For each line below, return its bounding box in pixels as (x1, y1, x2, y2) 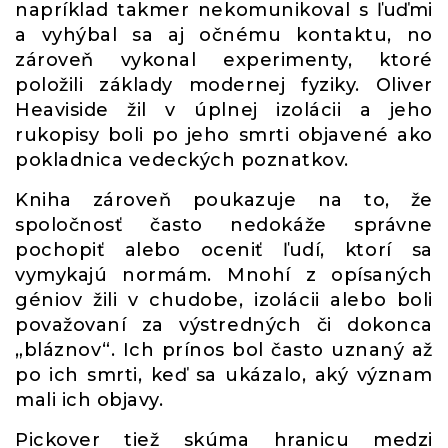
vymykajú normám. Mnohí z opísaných (15, 264, 433, 286)
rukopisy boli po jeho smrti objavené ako (15, 124, 433, 146)
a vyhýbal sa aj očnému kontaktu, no (15, 24, 433, 46)
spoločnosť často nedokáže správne (15, 214, 433, 236)
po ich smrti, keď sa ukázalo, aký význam (15, 364, 433, 386)
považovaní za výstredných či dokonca (15, 314, 433, 336)
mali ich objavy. (15, 389, 164, 411)
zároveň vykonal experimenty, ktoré (15, 49, 433, 71)
